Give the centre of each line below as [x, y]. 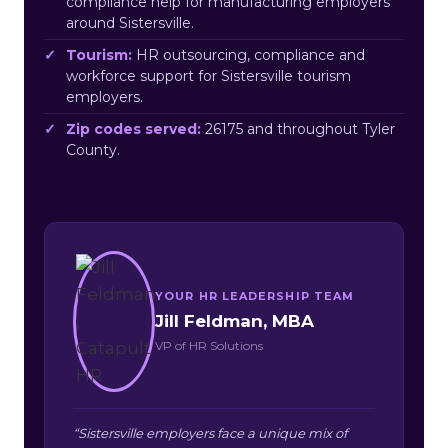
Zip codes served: [133, 128]
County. [93, 149]
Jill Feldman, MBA [234, 320]
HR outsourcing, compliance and [248, 54]
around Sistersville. [130, 22]
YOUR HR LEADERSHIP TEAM [255, 295]
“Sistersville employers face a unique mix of [210, 432]
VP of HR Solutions [209, 345]
